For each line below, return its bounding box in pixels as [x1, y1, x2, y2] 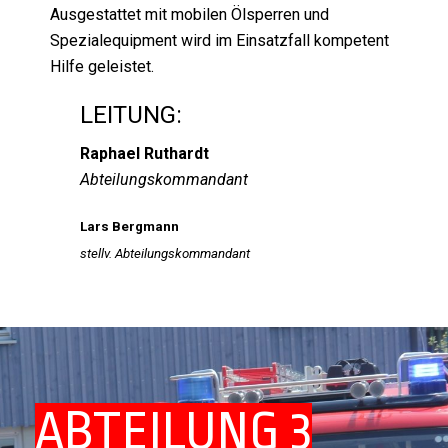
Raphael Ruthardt [80, 144, 209, 163]
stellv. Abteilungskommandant [80, 246, 250, 261]
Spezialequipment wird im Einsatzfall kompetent [50, 31, 389, 50]
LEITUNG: [80, 101, 182, 129]
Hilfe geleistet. [50, 57, 154, 76]
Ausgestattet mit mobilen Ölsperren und [50, 5, 333, 24]
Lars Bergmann [80, 219, 179, 234]
